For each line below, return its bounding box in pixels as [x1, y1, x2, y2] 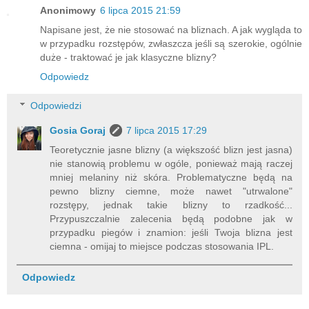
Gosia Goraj [50, 125, 106, 137]
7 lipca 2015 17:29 [126, 125, 208, 137]
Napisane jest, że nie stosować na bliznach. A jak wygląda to [40, 24, 302, 36]
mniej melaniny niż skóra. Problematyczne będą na [50, 172, 292, 183]
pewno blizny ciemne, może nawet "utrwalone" [50, 186, 292, 197]
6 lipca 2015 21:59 [100, 5, 181, 17]
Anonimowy [40, 5, 96, 17]
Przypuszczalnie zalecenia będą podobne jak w [50, 213, 292, 225]
